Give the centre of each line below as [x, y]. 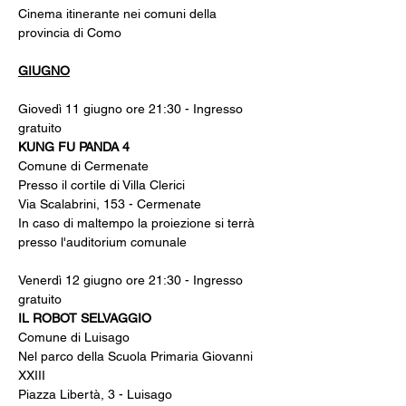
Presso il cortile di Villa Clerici [101, 185]
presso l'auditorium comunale [102, 242]
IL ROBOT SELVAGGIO [85, 318]
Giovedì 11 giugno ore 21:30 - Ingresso [132, 109]
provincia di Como [70, 33]
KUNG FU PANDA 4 [74, 147]
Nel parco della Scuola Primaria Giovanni [137, 356]
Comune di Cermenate [83, 166]
